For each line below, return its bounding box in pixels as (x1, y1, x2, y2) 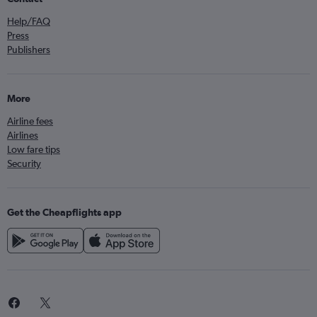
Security (7, 158, 41, 169)
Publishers (7, 44, 50, 55)
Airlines (7, 129, 38, 141)
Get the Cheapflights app (7, 207, 122, 218)
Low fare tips (7, 144, 60, 155)
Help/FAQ (7, 16, 50, 27)
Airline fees (7, 115, 53, 127)
